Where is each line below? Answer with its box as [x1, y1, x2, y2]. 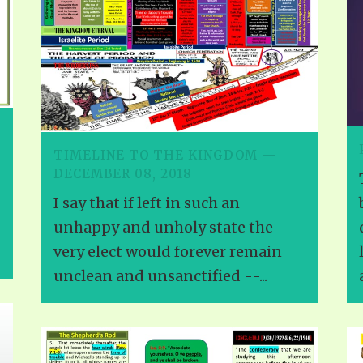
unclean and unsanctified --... [53, 267, 267, 286]
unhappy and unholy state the [53, 218, 273, 237]
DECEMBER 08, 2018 [53, 166, 192, 182]
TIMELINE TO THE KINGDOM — [53, 147, 276, 164]
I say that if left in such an [53, 194, 240, 213]
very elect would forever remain [53, 242, 282, 262]
